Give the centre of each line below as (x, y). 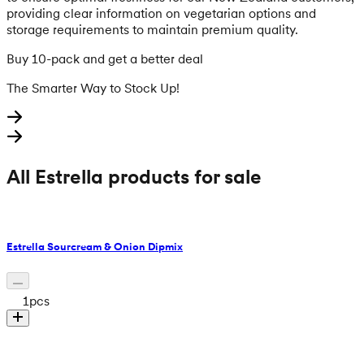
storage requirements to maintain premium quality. (152, 29)
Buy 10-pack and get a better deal (105, 58)
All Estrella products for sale (134, 176)
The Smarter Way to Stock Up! (93, 87)
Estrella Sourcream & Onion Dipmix (95, 246)
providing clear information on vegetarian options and (161, 13)
